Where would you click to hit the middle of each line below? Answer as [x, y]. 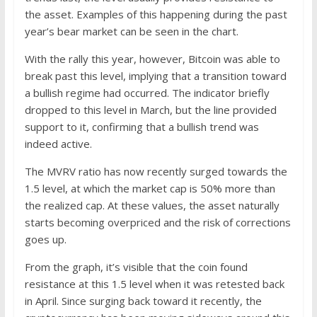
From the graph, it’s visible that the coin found [136, 266]
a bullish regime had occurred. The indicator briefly [147, 92]
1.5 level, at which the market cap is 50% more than [150, 188]
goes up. [45, 239]
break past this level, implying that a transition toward [155, 75]
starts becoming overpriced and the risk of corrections [157, 222]
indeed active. [58, 143]
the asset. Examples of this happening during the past [156, 14]
